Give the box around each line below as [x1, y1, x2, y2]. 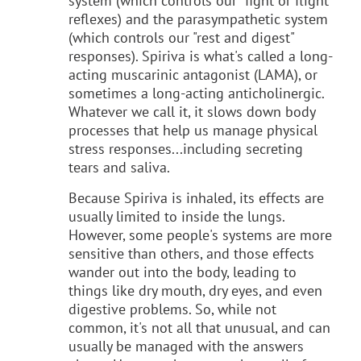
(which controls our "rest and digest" [68, 27, 294, 47]
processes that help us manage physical [68, 120, 317, 139]
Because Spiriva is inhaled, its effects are [68, 188, 324, 207]
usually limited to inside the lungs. [68, 206, 284, 226]
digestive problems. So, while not [68, 299, 276, 318]
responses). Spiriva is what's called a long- [68, 46, 333, 65]
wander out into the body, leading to [68, 262, 297, 281]
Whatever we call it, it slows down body [68, 102, 315, 121]
